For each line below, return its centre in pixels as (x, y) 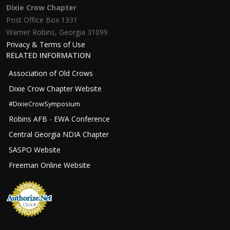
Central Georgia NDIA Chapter (59, 134)
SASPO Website (35, 150)
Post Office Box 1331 (42, 20)
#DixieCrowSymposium (44, 104)
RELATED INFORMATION (49, 55)
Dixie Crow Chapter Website (55, 89)
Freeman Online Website (50, 165)
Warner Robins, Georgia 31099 (57, 32)
